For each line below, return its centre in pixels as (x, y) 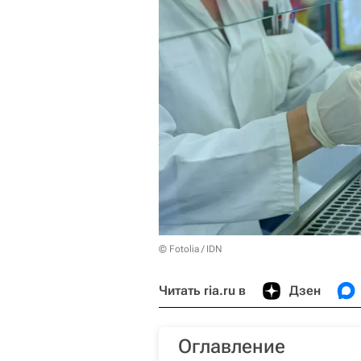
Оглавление (232, 346)
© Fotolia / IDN (190, 249)
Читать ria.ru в (202, 290)
